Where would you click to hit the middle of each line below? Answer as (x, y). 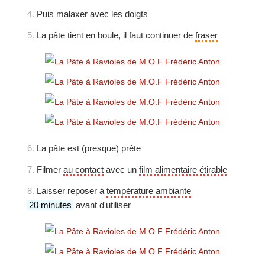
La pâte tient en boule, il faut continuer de (116, 35)
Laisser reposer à (72, 190)
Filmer (50, 169)
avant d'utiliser (102, 205)
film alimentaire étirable (183, 169)
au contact (83, 169)
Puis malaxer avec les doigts (92, 14)
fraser (206, 35)
